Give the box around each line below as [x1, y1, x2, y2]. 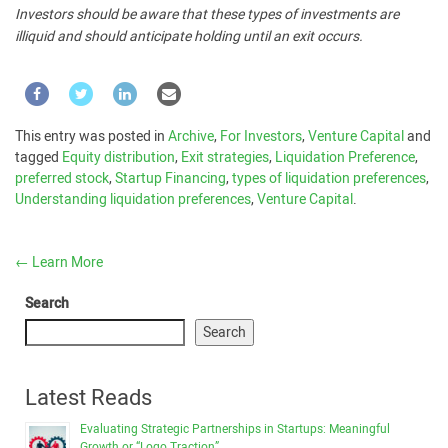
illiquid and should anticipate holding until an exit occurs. [15, 26, 363, 47]
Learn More [29, 252, 103, 273]
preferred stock [15, 168, 109, 189]
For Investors [220, 126, 302, 147]
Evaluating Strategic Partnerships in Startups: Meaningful [80, 420, 390, 438]
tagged [15, 147, 62, 168]
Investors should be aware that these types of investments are [15, 4, 399, 25]
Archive [168, 126, 214, 147]
